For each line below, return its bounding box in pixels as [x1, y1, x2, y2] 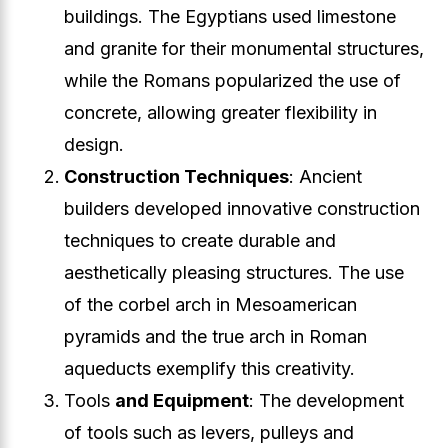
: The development [249, 390, 404, 411]
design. [64, 134, 124, 155]
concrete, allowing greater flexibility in [64, 102, 377, 123]
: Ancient [289, 166, 362, 187]
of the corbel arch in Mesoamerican [64, 294, 357, 315]
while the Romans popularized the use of [64, 70, 401, 91]
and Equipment [115, 390, 249, 411]
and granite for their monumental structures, [64, 38, 424, 59]
